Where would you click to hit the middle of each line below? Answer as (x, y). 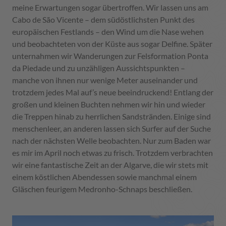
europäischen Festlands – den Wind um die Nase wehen (108, 32)
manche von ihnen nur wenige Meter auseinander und (105, 80)
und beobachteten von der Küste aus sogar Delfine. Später (112, 44)
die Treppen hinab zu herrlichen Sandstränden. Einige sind (111, 117)
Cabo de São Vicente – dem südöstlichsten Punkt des (103, 20)
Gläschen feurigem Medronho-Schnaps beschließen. (102, 189)
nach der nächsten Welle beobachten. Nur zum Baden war (111, 141)
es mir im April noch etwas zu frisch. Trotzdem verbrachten (112, 153)
